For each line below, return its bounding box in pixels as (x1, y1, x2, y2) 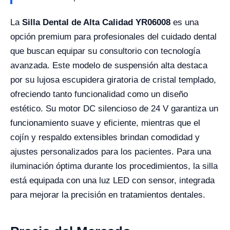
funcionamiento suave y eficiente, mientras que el (10, 118, 200, 128)
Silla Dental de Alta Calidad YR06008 (22, 17, 170, 27)
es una (170, 17, 199, 27)
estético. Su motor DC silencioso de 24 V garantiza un (10, 103, 218, 113)
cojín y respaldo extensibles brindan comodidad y (10, 132, 200, 142)
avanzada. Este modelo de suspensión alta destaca (10, 60, 207, 70)
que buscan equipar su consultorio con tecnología (10, 46, 200, 56)
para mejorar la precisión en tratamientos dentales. (10, 189, 205, 200)
